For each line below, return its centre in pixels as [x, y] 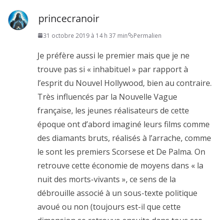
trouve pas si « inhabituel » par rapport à [113, 69]
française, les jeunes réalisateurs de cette [113, 110]
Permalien [148, 35]
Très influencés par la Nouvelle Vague [107, 96]
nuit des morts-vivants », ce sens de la [107, 179]
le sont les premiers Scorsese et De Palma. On [121, 151]
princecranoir [69, 18]
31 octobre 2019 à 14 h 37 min [85, 35]
